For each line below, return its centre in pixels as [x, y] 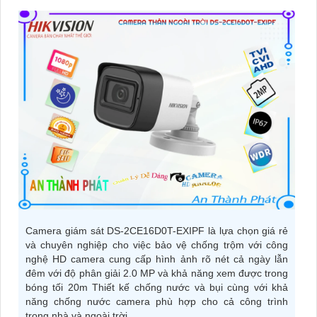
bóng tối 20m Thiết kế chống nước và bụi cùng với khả [157, 288]
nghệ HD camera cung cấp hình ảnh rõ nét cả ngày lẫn [157, 259]
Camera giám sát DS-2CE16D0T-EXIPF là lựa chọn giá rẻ [157, 231]
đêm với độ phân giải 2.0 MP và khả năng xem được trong [157, 273]
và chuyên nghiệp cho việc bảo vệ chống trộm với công [157, 245]
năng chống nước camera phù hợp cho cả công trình [157, 302]
